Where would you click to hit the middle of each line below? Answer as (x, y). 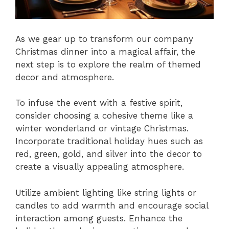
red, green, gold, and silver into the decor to (109, 154)
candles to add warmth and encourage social (112, 205)
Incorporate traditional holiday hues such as (109, 141)
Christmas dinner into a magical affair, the (105, 51)
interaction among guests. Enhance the (99, 218)
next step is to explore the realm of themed (108, 64)
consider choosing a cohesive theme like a (104, 116)
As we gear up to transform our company (104, 39)
